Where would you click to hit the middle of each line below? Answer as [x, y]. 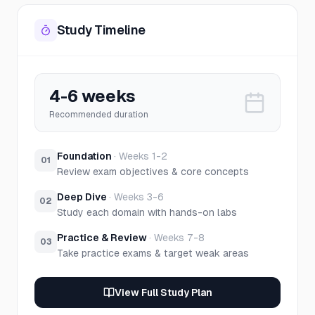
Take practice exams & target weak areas [153, 253]
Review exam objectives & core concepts [153, 172]
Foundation [84, 156]
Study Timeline [101, 30]
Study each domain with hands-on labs [147, 212]
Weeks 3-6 [139, 197]
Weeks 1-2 [143, 156]
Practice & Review [102, 238]
